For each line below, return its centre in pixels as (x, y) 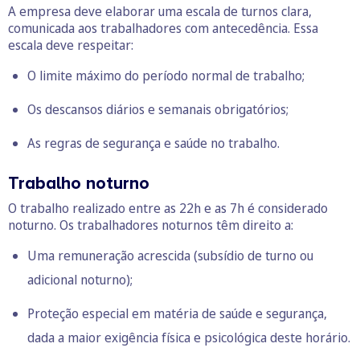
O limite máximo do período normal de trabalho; (166, 75)
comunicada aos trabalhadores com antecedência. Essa (163, 28)
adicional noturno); (80, 279)
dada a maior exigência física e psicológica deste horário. (189, 337)
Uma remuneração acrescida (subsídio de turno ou (170, 255)
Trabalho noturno (79, 183)
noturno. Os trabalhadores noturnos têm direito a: (151, 225)
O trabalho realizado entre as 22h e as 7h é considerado (168, 208)
